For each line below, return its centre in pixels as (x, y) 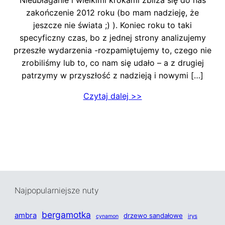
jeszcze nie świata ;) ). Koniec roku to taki (113, 25)
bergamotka (66, 215)
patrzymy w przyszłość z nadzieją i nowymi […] (113, 75)
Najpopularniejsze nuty (57, 191)
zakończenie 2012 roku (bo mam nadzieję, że (113, 12)
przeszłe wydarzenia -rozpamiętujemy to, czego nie (113, 50)
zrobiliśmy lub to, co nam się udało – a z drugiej (113, 63)
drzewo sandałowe (153, 216)
